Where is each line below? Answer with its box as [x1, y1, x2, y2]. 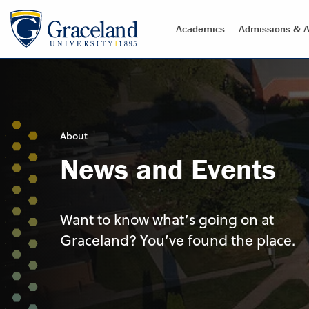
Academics [176, 22, 225, 35]
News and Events [60, 152, 276, 187]
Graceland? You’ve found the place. [60, 230, 295, 250]
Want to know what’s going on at [60, 209, 274, 230]
